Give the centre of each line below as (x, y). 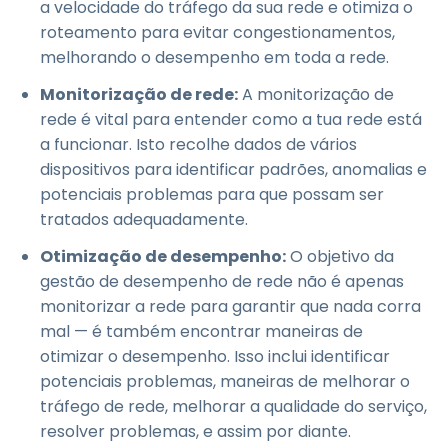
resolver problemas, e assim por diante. (195, 431)
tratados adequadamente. (144, 219)
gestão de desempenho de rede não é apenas (222, 281)
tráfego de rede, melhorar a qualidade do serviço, (233, 406)
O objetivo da (340, 256)
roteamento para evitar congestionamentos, (217, 32)
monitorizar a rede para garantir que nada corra (230, 306)
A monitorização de (316, 94)
